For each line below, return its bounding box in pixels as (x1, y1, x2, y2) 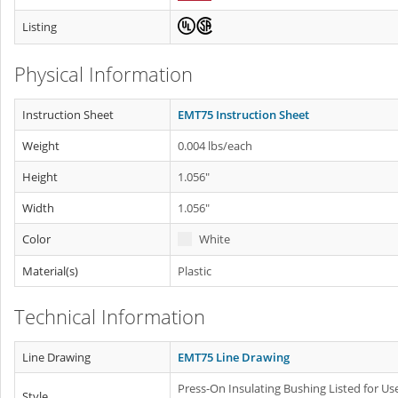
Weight (22, 138, 60, 154)
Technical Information (14, 303, 205, 330)
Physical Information (14, 60, 193, 87)
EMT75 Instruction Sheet (178, 107, 309, 123)
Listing (22, 19, 57, 35)
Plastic (178, 263, 211, 279)
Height (22, 169, 58, 185)
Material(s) (22, 263, 78, 279)
